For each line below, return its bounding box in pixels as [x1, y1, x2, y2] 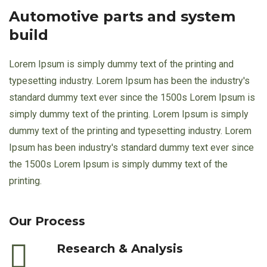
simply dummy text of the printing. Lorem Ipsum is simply [9, 108, 249, 120]
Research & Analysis [57, 241, 183, 256]
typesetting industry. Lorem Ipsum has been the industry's [9, 74, 250, 86]
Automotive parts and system [9, 7, 235, 25]
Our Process [9, 213, 85, 228]
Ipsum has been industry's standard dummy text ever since [9, 141, 254, 153]
